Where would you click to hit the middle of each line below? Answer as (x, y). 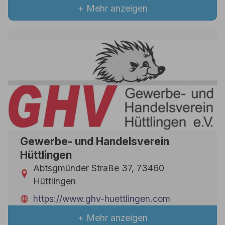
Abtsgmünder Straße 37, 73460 (99, 168)
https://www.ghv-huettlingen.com (102, 199)
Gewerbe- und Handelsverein (94, 142)
